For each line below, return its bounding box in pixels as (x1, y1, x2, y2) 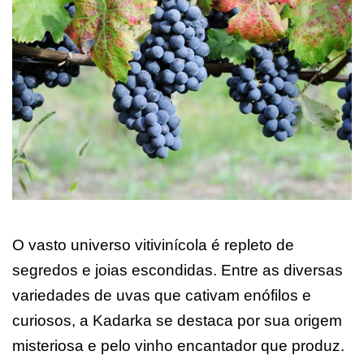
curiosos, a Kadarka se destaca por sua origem (12, 311, 342, 329)
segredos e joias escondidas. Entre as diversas (12, 261, 343, 279)
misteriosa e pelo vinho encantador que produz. (12, 336, 344, 354)
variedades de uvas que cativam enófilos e (12, 286, 311, 304)
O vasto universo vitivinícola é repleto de (12, 236, 294, 253)
